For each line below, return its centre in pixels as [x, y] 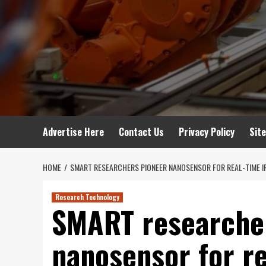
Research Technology [87, 197]
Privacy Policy [207, 132]
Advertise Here [73, 132]
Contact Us [141, 132]
